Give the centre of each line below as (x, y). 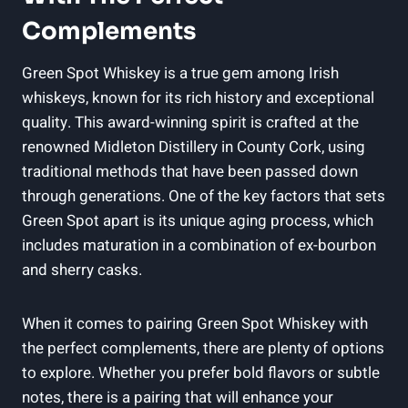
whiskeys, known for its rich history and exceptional (198, 97)
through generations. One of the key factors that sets (204, 196)
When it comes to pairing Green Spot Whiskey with (195, 323)
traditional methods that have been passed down (190, 171)
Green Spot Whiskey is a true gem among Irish (180, 73)
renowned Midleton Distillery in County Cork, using (194, 147)
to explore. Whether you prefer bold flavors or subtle (201, 372)
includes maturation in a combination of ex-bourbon (199, 245)
